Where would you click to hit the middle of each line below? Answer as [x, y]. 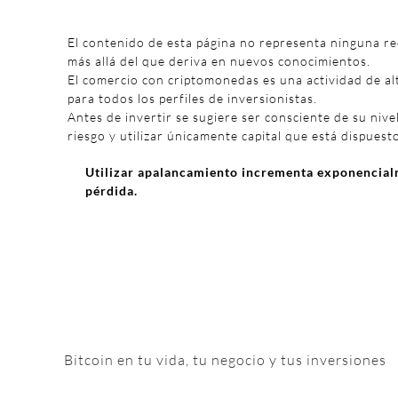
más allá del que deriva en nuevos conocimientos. [219, 61]
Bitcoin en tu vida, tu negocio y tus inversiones [225, 360]
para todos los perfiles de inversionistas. [192, 98]
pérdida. [111, 191]
